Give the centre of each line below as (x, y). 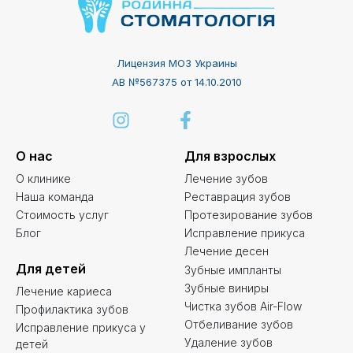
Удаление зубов (229, 342)
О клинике (43, 178)
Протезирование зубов (249, 214)
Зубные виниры (227, 288)
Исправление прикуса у (81, 327)
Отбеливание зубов (239, 324)
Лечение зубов (226, 178)
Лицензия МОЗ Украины (176, 63)
